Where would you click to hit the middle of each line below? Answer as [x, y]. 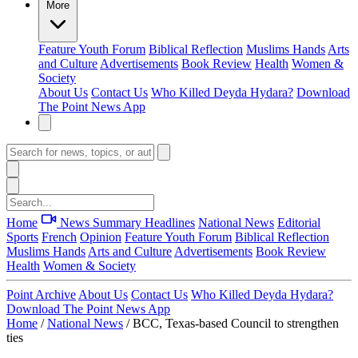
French [59, 237]
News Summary [101, 223]
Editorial [299, 223]
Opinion [101, 237]
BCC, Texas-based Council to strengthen [236, 323]
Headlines [170, 223]
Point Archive [41, 294]
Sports [22, 237]
